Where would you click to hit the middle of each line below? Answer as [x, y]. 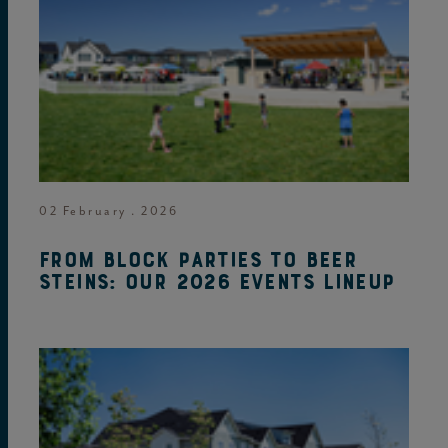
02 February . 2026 [108, 211]
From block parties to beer [198, 260]
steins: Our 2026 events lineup [217, 282]
